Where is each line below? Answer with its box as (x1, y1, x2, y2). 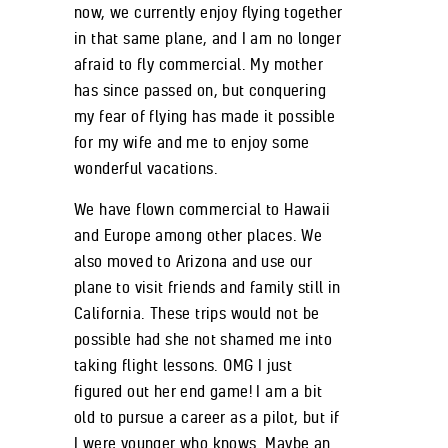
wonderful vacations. (74, 158, 218, 179)
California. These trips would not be (74, 303, 320, 324)
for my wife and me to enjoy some (74, 132, 310, 153)
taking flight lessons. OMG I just (74, 355, 293, 376)
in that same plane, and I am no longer (74, 28, 342, 49)
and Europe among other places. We (74, 225, 323, 246)
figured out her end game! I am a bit (74, 381, 323, 402)
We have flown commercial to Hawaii (74, 199, 331, 220)
